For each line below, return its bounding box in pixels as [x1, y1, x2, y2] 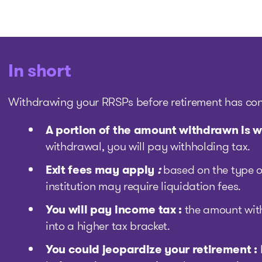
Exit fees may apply [46, 161, 157, 178]
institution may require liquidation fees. [46, 178, 241, 194]
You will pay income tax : [46, 201, 182, 218]
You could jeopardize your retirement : [46, 241, 257, 257]
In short [8, 58, 71, 83]
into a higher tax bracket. [46, 218, 170, 234]
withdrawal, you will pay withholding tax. [46, 138, 250, 154]
